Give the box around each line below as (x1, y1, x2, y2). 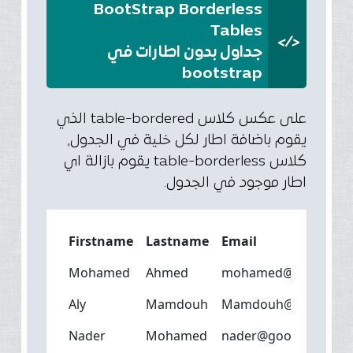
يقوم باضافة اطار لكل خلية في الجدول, (68, 132, 307, 149)
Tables (210, 21, 262, 41)
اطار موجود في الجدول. (164, 174, 307, 191)
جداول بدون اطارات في (106, 43, 262, 62)
